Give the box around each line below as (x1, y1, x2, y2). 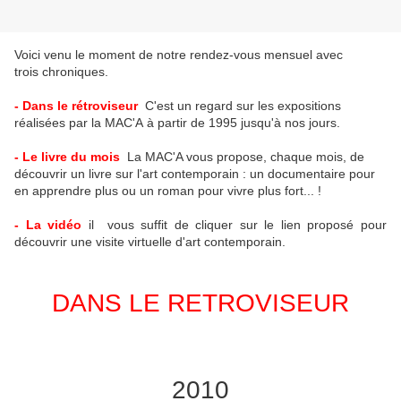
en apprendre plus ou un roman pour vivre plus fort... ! (14, 183, 321, 199)
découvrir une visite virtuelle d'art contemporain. (14, 235, 289, 250)
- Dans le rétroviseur (14, 98, 138, 114)
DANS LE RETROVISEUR (52, 289, 349, 318)
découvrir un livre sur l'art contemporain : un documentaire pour (14, 166, 375, 182)
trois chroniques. (14, 64, 108, 80)
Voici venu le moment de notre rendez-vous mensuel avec (14, 47, 343, 63)
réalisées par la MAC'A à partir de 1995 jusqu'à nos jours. (14, 115, 340, 131)
